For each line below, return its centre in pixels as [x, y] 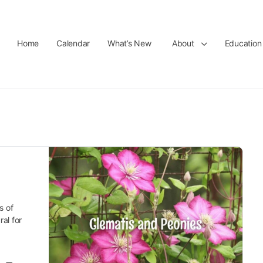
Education [243, 43]
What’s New [129, 43]
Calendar [73, 43]
